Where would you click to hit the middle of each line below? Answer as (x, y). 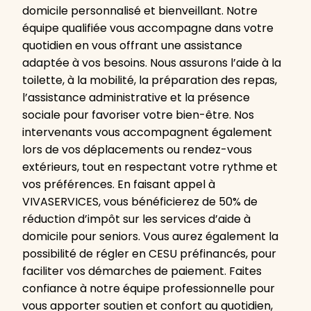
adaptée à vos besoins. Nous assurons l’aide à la (152, 63)
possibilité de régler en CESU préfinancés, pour (149, 254)
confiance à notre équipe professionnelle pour (149, 289)
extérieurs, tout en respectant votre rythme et (150, 167)
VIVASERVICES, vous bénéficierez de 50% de (140, 202)
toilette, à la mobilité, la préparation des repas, (150, 81)
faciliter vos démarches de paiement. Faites (142, 271)
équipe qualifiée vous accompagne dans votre (148, 28)
